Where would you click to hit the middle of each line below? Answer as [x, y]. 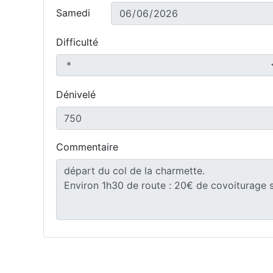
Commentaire [87, 147]
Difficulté [77, 42]
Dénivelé [76, 94]
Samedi [73, 13]
